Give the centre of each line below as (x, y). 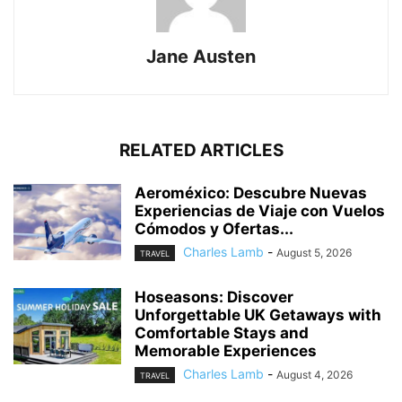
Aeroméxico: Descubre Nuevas (251, 192)
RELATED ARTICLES (201, 150)
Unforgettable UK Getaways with (258, 315)
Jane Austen (201, 56)
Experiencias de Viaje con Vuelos (260, 210)
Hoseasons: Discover (214, 297)
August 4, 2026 (315, 374)
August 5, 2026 (314, 252)
